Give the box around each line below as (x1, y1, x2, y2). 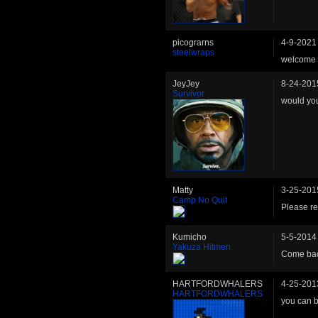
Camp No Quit (172, 195, 227, 206)
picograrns (172, 38, 214, 48)
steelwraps (172, 48, 214, 58)
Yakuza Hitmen (172, 242, 231, 253)
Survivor (172, 89, 204, 99)
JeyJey (172, 79, 199, 89)
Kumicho (172, 232, 207, 243)
